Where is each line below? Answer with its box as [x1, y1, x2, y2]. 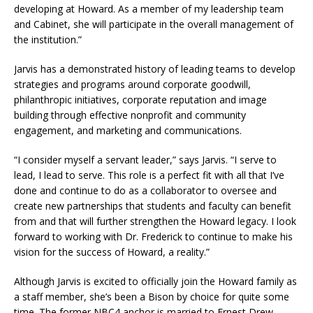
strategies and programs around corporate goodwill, [14, 77, 251, 91]
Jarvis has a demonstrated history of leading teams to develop [14, 61, 296, 75]
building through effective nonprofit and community [14, 108, 246, 122]
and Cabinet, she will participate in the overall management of [14, 17, 293, 31]
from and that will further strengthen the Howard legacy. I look [14, 214, 296, 228]
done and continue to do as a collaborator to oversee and [14, 183, 277, 197]
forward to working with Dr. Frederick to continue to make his [14, 229, 293, 243]
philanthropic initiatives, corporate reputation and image [14, 92, 267, 106]
